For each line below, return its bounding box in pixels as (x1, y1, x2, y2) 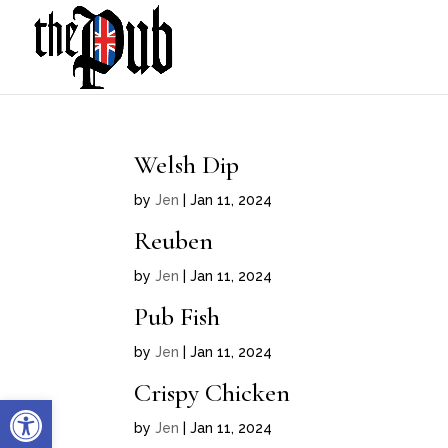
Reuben (134, 225, 214, 256)
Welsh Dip (134, 149, 240, 180)
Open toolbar (9, 390, 117, 427)
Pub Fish (134, 301, 221, 332)
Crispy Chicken (134, 377, 291, 408)
